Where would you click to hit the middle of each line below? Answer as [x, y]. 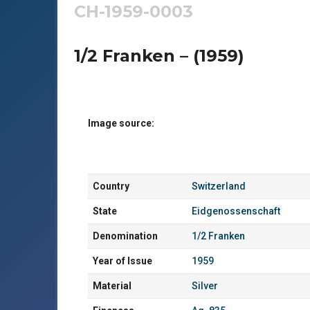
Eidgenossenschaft [236, 211]
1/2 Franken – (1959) [159, 56]
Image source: [121, 123]
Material [112, 286]
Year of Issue [122, 261]
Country [111, 186]
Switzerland [219, 186]
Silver [205, 286]
